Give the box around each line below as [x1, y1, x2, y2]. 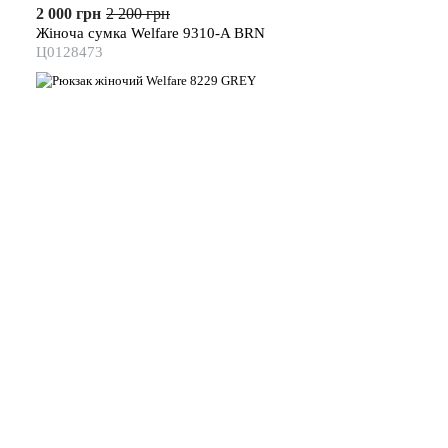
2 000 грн [36, 4, 101, 22]
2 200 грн [106, 4, 170, 22]
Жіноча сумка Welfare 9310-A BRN [36, 24, 265, 41]
